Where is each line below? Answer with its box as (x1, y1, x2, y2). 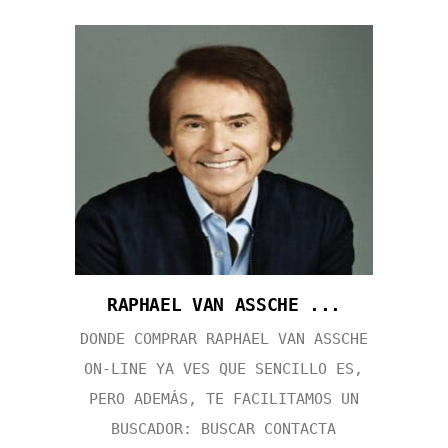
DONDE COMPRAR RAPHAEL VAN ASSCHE (79, 329, 368, 348)
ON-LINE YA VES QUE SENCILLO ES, (84, 359, 364, 378)
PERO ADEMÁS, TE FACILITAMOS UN (88, 389, 359, 408)
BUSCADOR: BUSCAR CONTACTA (111, 419, 337, 438)
